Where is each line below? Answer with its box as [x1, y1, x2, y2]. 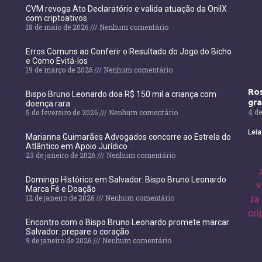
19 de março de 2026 [25, 65, 94, 75]
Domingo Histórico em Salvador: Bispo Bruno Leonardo [25, 175, 226, 185]
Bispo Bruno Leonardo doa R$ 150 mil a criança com [25, 89, 216, 99]
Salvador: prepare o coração [25, 227, 129, 237]
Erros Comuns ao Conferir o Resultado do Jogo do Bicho [25, 47, 232, 57]
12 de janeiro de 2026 [25, 193, 96, 203]
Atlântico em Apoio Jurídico [25, 142, 127, 151]
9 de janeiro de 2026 [25, 236, 93, 246]
